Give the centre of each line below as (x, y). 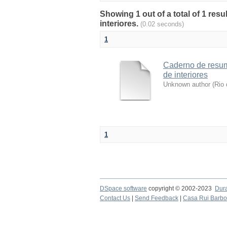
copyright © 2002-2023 (181, 188)
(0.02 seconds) (162, 24)
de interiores (185, 75)
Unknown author (187, 84)
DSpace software (123, 188)
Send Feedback (157, 198)
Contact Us (115, 198)
